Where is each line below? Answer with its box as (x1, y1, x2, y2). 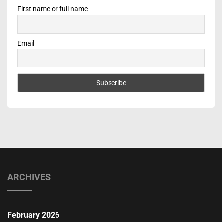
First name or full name (17, 5, 88, 13)
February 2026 (7, 210, 59, 220)
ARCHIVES (7, 172, 51, 182)
